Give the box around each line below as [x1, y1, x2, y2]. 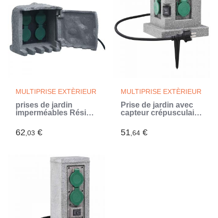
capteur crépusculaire [121, 109, 201, 117]
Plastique [121, 116, 155, 125]
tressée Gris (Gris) [16, 116, 82, 125]
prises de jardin [16, 101, 73, 109]
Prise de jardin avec [121, 101, 193, 109]
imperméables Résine [16, 109, 95, 117]
